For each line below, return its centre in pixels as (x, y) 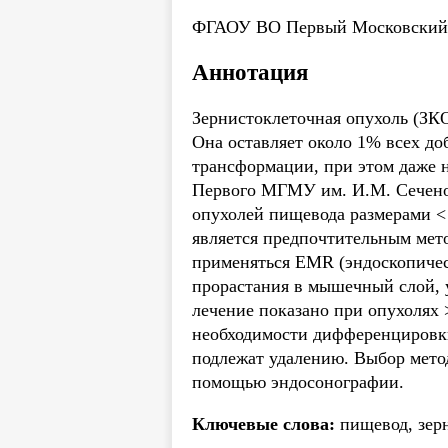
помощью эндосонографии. (298, 382)
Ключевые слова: (263, 423)
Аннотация (250, 72)
